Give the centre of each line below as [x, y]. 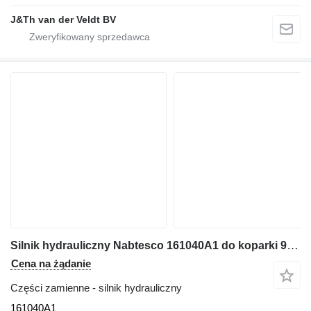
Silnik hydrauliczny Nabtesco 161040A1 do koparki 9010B [293, 245]
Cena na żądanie [51, 263]
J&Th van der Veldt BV [63, 19]
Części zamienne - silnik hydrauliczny [96, 288]
